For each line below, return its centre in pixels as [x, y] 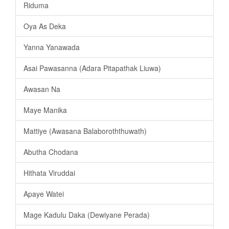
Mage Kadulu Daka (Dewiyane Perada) [87, 215]
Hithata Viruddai [49, 173]
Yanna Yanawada [52, 47]
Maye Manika [45, 110]
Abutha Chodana [51, 152]
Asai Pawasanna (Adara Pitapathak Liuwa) [92, 68]
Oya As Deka [45, 26]
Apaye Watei [44, 194]
